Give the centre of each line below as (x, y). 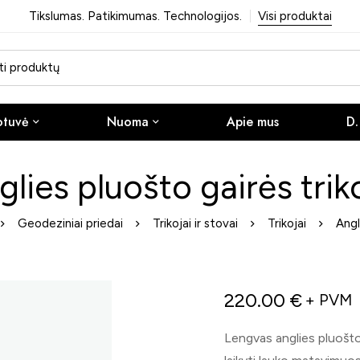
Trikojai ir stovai (195, 223)
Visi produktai (295, 16)
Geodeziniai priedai (70, 223)
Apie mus (252, 121)
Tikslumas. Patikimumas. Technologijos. (135, 16)
